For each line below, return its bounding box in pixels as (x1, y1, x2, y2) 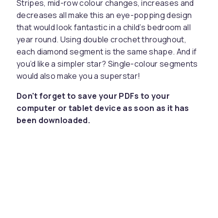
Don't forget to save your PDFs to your (16, 91, 170, 101)
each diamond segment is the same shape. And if (16, 46, 197, 57)
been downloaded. (16, 115, 91, 126)
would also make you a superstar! (16, 71, 141, 81)
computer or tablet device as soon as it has (16, 103, 189, 113)
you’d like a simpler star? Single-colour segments (16, 58, 198, 69)
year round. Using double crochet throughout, (16, 34, 187, 45)
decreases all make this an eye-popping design (16, 10, 192, 20)
